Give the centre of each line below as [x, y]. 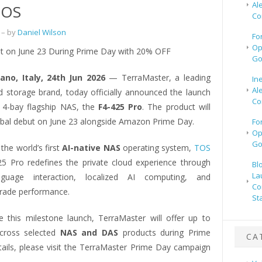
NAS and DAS [89, 233]
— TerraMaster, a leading [160, 78]
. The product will [176, 107]
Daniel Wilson [42, 32]
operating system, [157, 148]
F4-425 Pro [120, 107]
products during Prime [164, 233]
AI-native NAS [91, 148]
